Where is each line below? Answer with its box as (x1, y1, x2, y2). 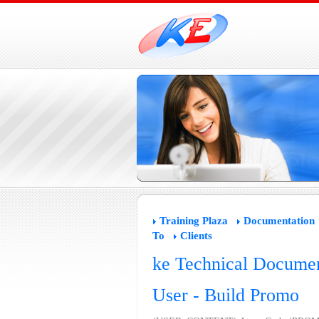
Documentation (243, 215, 315, 226)
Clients (179, 230, 212, 241)
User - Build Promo (152, 285, 299, 305)
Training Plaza (159, 215, 228, 226)
